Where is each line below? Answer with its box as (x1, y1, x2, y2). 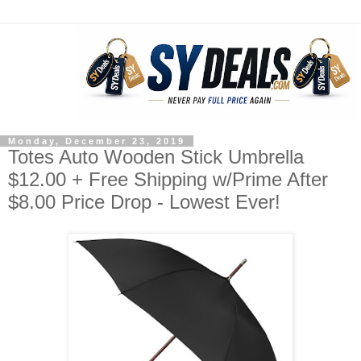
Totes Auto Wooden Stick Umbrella (8, 146, 304, 168)
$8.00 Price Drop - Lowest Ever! (8, 191, 280, 214)
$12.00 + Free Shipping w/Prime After (8, 168, 328, 191)
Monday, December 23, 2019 (8, 136, 185, 147)
